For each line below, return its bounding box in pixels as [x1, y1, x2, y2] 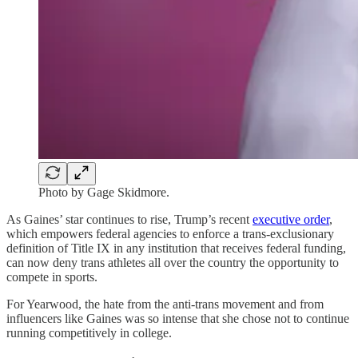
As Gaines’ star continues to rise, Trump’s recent [6, 212, 253, 226]
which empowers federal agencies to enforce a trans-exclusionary [6, 226, 334, 241]
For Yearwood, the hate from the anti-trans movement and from [6, 296, 324, 311]
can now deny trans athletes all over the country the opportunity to [6, 255, 339, 269]
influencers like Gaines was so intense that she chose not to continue [6, 311, 349, 325]
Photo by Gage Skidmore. [38, 185, 169, 199]
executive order [253, 212, 329, 226]
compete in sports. [6, 269, 97, 284]
